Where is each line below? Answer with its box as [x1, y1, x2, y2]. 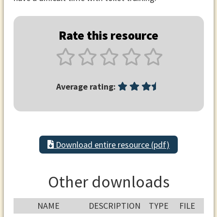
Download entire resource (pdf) [54, 139, 170, 151]
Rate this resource [59, 28, 158, 44]
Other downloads [47, 171, 170, 192]
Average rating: [56, 80, 116, 92]
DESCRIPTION [89, 200, 140, 212]
